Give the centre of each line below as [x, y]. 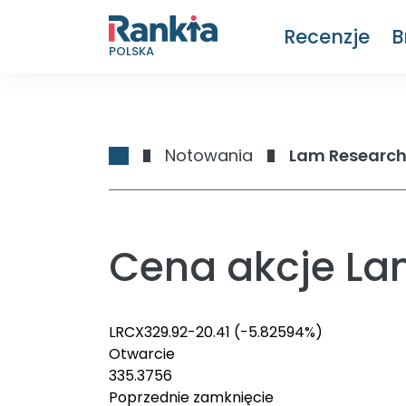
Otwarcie [142, 354]
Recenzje [327, 36]
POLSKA [131, 51]
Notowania [209, 155]
